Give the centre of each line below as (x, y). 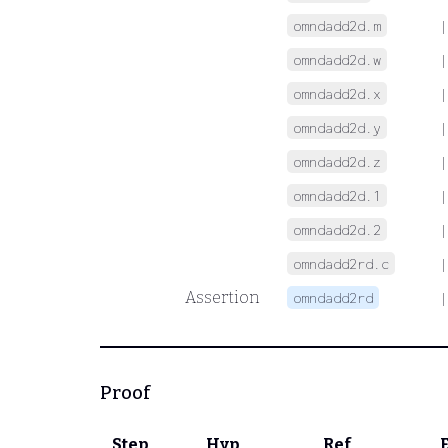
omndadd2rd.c (341, 263)
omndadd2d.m (337, 25)
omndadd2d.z (337, 161)
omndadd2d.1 (337, 195)
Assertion (222, 297)
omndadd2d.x (337, 93)
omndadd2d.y (337, 127)
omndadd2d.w (337, 59)
